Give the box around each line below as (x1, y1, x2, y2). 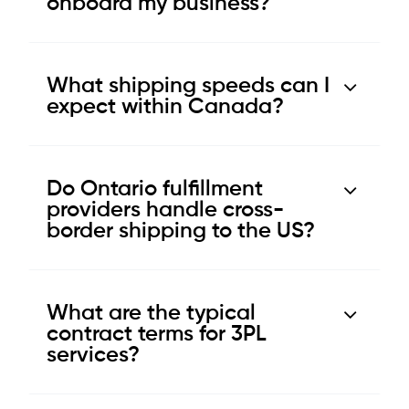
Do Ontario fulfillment (47, 177, 263, 200)
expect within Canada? (47, 95, 284, 118)
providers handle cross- (47, 198, 284, 221)
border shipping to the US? (47, 219, 315, 242)
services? (47, 343, 140, 366)
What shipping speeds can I (47, 74, 330, 97)
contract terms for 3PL (47, 322, 267, 345)
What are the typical (47, 301, 256, 324)
